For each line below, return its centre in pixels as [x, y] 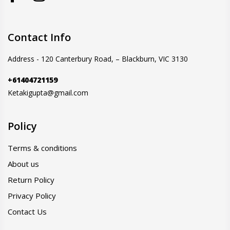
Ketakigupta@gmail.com [48, 93]
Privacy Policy [32, 196]
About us [23, 164]
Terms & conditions [42, 148]
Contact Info [39, 37]
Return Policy [31, 180]
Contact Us [27, 212]
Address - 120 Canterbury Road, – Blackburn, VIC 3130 [98, 59]
